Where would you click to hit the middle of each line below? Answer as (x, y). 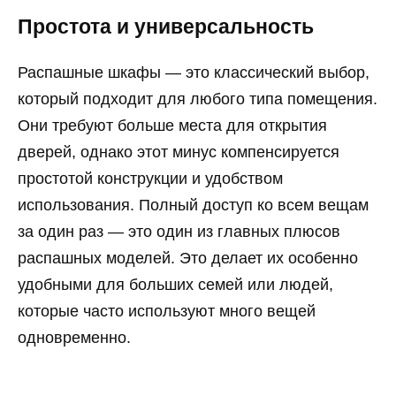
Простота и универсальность (166, 27)
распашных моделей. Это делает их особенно (188, 259)
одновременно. (74, 338)
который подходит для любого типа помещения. (198, 99)
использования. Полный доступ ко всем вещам (193, 206)
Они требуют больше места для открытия (172, 126)
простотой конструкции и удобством (150, 179)
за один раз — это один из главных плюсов (179, 232)
